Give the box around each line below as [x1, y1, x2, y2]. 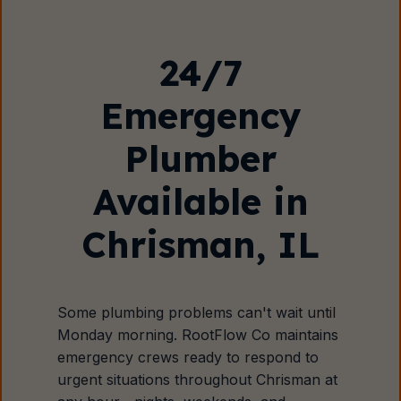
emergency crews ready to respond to [57, 348, 320, 366]
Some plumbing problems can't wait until [57, 303, 337, 321]
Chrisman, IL [81, 222, 320, 267]
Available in [92, 179, 309, 224]
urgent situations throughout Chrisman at [57, 371, 338, 388]
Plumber [124, 136, 277, 181]
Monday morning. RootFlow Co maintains [57, 326, 339, 344]
